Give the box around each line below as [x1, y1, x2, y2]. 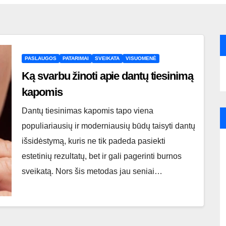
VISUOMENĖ [126, 55, 157, 61]
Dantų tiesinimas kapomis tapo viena [22, 106, 154, 115]
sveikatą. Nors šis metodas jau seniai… [22, 167, 163, 176]
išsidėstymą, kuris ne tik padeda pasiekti [22, 137, 166, 145]
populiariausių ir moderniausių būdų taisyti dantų [22, 122, 196, 130]
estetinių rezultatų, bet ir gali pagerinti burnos [22, 152, 182, 160]
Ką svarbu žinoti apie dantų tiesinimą [22, 70, 193, 82]
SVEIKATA [95, 55, 120, 61]
